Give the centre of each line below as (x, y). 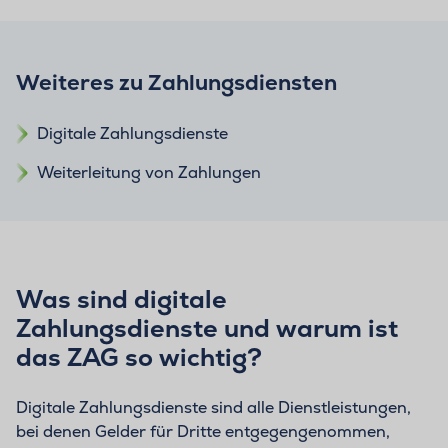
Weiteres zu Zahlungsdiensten (176, 82)
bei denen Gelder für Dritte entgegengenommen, (203, 432)
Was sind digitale (121, 299)
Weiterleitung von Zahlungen (148, 173)
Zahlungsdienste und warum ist (207, 328)
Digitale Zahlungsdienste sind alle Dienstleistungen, (213, 408)
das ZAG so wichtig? (139, 357)
